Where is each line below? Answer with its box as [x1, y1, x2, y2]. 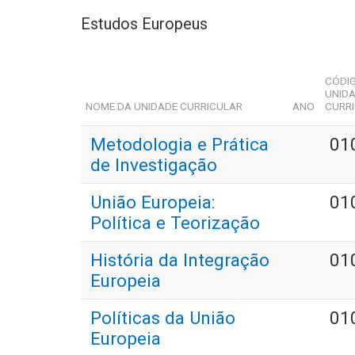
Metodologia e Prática [90, 134, 269, 155]
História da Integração [90, 250, 269, 271]
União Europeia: [90, 192, 215, 213]
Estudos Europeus [81, 14, 208, 34]
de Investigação [90, 155, 217, 176]
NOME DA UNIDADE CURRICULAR [86, 100, 243, 113]
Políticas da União [90, 307, 235, 329]
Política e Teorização [90, 212, 260, 234]
